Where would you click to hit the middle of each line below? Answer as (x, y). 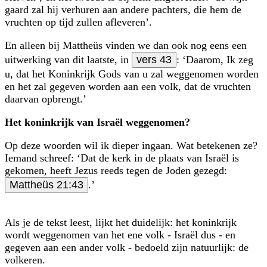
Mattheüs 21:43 (46, 184)
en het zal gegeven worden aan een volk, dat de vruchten (128, 86)
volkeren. (25, 260)
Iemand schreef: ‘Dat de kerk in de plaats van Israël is (122, 158)
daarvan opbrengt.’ (46, 99)
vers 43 (154, 59)
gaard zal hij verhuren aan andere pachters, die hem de (123, 9)
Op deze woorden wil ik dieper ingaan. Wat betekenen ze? (131, 145)
